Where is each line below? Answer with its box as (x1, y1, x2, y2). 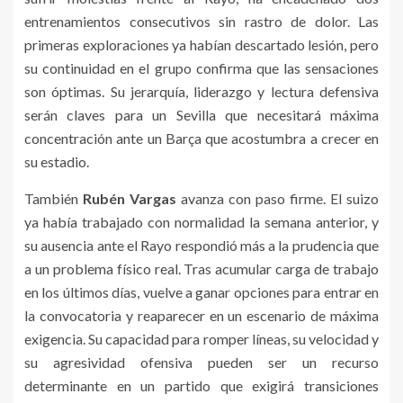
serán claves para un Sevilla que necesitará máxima (24, 106, 379, 123)
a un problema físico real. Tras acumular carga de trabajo (24, 260, 379, 277)
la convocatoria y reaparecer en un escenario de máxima (24, 307, 379, 324)
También (24, 190, 83, 207)
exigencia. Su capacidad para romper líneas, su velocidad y (24, 330, 379, 347)
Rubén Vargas (83, 190, 176, 207)
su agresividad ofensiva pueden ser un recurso (24, 354, 379, 371)
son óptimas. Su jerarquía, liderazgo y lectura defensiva (24, 83, 379, 100)
